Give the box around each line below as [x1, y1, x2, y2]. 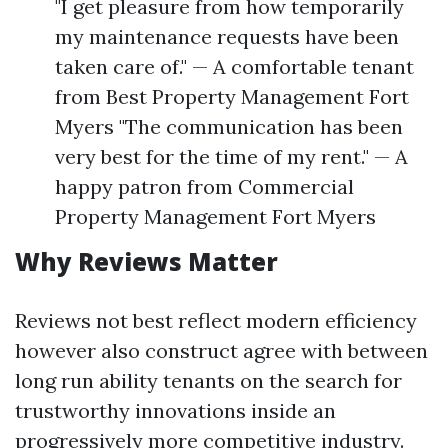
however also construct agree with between [15, 338, 428, 363]
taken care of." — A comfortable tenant [55, 54, 414, 79]
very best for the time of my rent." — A [55, 144, 408, 169]
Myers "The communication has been [55, 114, 403, 139]
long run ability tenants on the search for [15, 368, 402, 393]
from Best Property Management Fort [55, 84, 409, 109]
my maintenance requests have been [55, 24, 399, 49]
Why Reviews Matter [15, 245, 278, 278]
